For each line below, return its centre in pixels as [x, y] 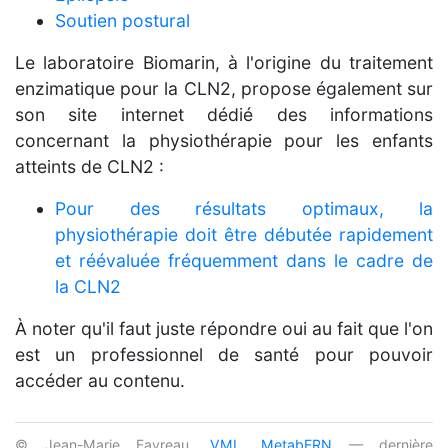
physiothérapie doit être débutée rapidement [244, 234]
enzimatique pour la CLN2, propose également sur [224, 88]
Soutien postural [122, 20]
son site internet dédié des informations [224, 114]
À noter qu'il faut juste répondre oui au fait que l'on [224, 328]
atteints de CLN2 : [89, 166]
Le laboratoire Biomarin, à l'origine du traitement [224, 62]
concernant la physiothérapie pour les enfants [224, 140]
